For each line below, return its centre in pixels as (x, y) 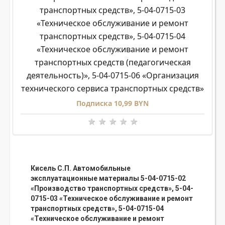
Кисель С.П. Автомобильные (81, 168)
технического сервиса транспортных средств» (113, 89)
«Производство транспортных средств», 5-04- (112, 189)
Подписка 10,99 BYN (113, 103)
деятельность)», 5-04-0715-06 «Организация (113, 76)
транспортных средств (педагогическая (113, 63)
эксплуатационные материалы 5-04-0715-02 (108, 179)
